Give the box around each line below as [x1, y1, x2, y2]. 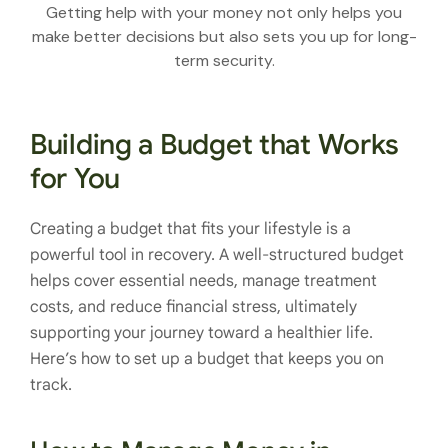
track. [30, 375, 72, 396]
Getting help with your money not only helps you [46, 2, 402, 24]
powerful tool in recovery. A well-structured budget [30, 245, 404, 266]
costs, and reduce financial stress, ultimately [30, 297, 357, 318]
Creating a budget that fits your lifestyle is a [30, 219, 351, 240]
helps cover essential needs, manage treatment [30, 271, 377, 292]
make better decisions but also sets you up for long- [31, 26, 417, 48]
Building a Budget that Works [30, 127, 400, 163]
